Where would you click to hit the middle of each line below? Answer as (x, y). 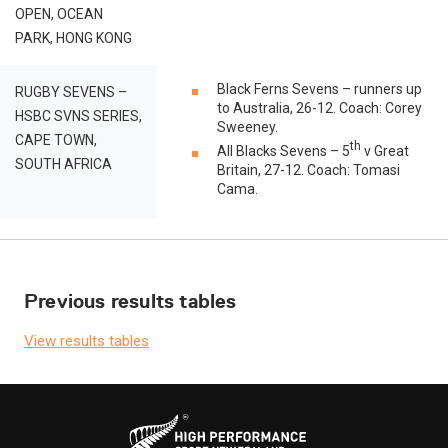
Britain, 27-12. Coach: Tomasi (308, 170)
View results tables (86, 341)
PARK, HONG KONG (73, 38)
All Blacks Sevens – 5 (283, 151)
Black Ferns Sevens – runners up (319, 89)
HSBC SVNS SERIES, (78, 116)
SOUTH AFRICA (63, 164)
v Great (385, 151)
